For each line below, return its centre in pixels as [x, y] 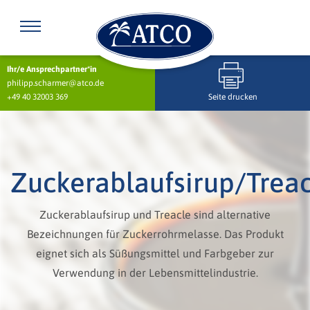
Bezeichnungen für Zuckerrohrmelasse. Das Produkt [155, 234]
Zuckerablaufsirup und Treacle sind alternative [155, 215]
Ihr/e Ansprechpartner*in [52, 69]
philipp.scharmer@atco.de [55, 83]
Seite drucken [232, 97]
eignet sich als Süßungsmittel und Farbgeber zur [155, 253]
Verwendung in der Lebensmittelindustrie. [155, 273]
